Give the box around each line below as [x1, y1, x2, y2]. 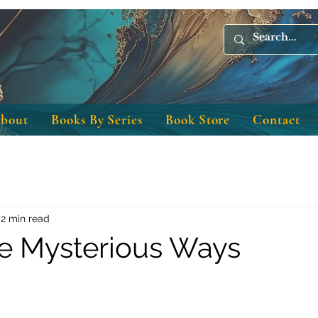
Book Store [165, 111, 231, 128]
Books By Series [50, 111, 143, 128]
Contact [253, 111, 300, 128]
